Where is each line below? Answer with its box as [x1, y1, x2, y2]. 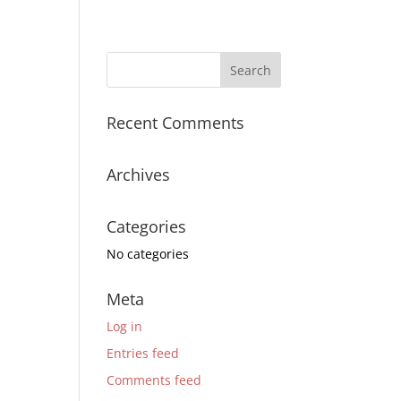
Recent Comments [107, 112, 245, 133]
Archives [107, 164, 171, 185]
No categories [107, 245, 190, 262]
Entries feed [107, 345, 180, 362]
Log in [107, 318, 143, 335]
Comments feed [107, 371, 202, 388]
